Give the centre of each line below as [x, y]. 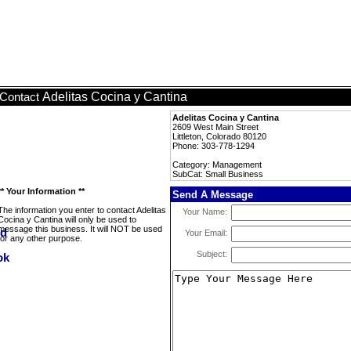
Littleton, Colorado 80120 [219, 136]
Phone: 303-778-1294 [213, 146]
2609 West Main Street [215, 127]
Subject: [212, 254]
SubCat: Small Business [218, 174]
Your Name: [205, 212]
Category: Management [217, 165]
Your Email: [206, 233]
